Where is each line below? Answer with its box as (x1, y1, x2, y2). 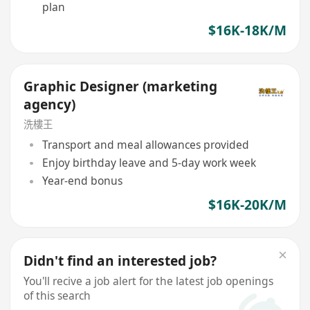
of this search (24, 288, 91, 304)
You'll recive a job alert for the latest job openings (24, 273, 274, 289)
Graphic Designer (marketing (24, 77, 218, 95)
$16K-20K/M (208, 195, 286, 214)
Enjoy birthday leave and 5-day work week (42, 155, 256, 171)
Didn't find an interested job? (24, 252, 217, 271)
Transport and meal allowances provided (42, 136, 249, 152)
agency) (24, 95, 76, 113)
